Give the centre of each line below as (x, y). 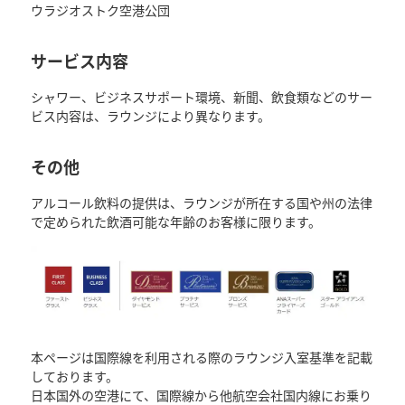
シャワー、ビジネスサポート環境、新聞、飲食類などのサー (202, 96)
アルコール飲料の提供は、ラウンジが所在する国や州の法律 (202, 202)
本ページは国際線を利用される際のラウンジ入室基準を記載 (202, 358)
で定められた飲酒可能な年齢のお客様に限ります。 (176, 221)
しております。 (75, 377)
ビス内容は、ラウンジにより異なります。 (151, 115)
